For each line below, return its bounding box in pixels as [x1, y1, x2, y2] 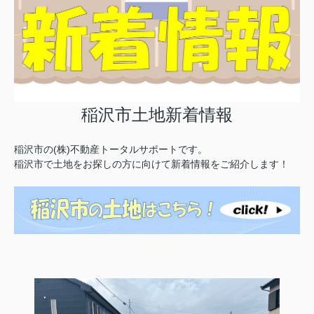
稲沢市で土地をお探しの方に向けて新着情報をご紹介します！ [14, 158, 289, 170]
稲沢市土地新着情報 [81, 104, 233, 124]
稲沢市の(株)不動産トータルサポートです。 [14, 143, 207, 155]
